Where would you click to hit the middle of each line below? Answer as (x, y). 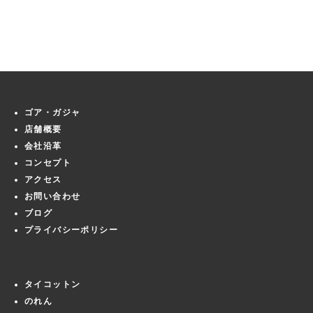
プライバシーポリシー (71, 230)
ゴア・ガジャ (53, 112)
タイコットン (53, 284)
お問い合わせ (53, 196)
